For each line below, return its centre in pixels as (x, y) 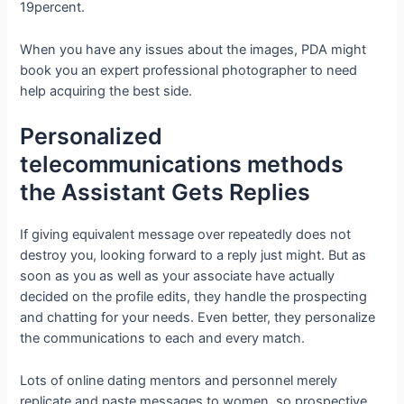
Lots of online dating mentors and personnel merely (179, 380)
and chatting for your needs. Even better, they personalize (198, 318)
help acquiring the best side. (106, 91)
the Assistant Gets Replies (165, 193)
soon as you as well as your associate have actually (178, 276)
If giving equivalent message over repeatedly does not (186, 235)
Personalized (92, 137)
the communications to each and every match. (163, 339)
